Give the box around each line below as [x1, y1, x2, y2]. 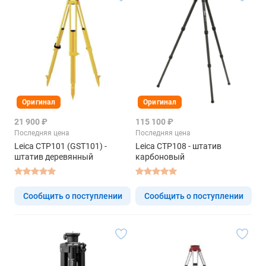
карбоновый [135, 151, 185, 161]
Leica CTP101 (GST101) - [14, 141, 107, 151]
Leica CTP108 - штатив [135, 141, 221, 151]
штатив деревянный [14, 151, 93, 161]
